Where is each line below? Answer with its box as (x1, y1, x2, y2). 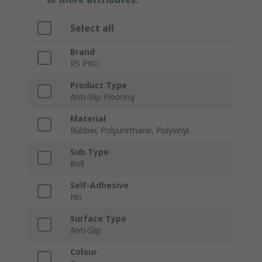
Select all (70, 22, 114, 35)
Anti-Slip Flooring (70, 91, 135, 103)
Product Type (70, 80, 127, 91)
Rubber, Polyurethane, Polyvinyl (70, 125, 189, 136)
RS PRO (70, 58, 99, 70)
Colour (70, 246, 97, 258)
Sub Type (70, 146, 109, 158)
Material (70, 113, 106, 125)
